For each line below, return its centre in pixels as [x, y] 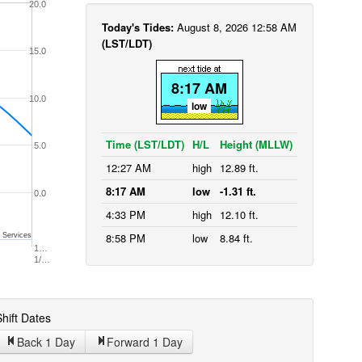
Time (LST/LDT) [145, 144]
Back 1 [36, 342]
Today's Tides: [139, 27]
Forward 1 [134, 342]
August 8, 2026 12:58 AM [236, 27]
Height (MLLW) [256, 144]
